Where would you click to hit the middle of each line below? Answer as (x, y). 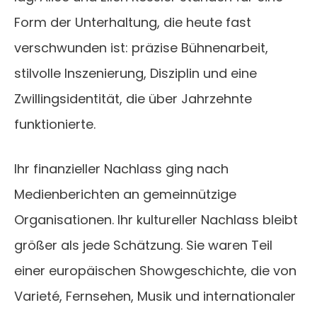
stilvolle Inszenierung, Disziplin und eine (136, 74)
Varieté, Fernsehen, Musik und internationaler (155, 296)
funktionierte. (55, 125)
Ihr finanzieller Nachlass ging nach (121, 169)
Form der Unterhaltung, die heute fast (133, 23)
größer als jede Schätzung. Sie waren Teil (143, 246)
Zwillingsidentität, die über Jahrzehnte (133, 99)
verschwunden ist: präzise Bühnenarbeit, (141, 48)
